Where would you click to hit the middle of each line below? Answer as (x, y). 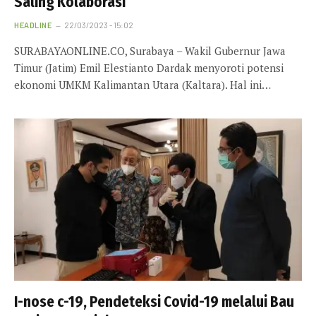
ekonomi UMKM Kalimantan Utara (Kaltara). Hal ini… (142, 85)
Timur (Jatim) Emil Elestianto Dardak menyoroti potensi (149, 68)
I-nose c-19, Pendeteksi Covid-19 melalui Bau (154, 302)
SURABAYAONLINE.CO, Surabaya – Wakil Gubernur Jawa (150, 51)
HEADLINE (33, 25)
